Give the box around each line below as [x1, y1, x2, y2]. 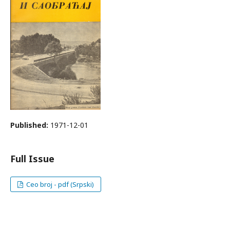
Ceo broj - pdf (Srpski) [25, 180, 94, 189]
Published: [10, 120, 50, 130]
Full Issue [10, 152, 54, 165]
